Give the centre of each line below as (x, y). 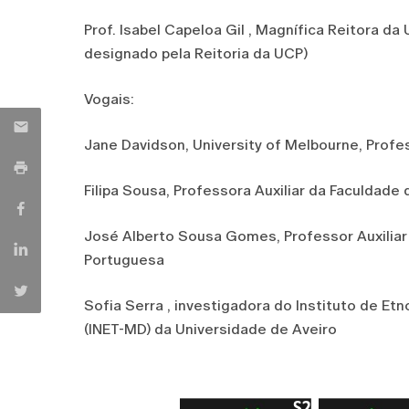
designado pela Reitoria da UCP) (196, 53)
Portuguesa (124, 260)
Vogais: (109, 99)
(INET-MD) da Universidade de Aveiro (210, 329)
